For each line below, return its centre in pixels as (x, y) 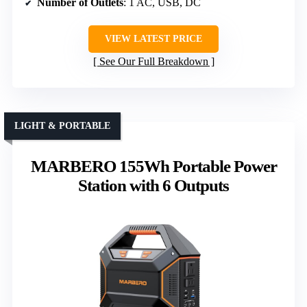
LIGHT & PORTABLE (62, 125)
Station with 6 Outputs (153, 185)
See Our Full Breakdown (153, 61)
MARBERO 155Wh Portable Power (153, 166)
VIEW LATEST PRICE (153, 38)
